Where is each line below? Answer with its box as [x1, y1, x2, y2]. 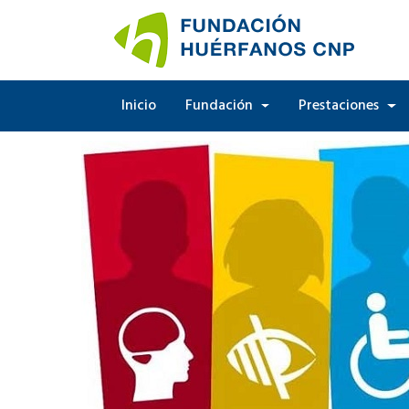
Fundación [185, 94, 257, 118]
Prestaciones [299, 94, 383, 118]
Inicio [121, 94, 156, 118]
